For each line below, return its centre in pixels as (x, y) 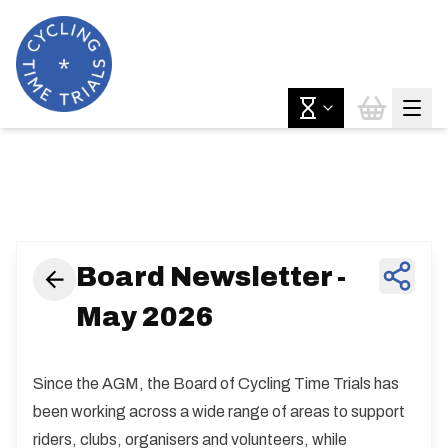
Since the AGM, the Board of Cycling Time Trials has (216, 383)
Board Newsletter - (210, 277)
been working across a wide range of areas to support (219, 411)
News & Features (224, 192)
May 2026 (144, 317)
